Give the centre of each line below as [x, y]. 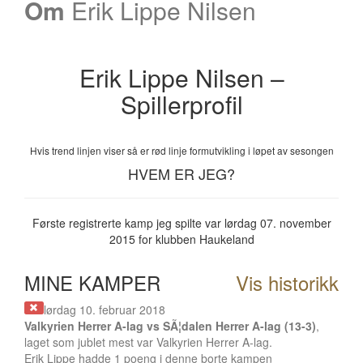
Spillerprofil [181, 104]
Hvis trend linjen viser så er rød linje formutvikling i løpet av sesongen [181, 150]
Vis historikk [287, 282]
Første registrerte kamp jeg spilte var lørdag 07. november [181, 223]
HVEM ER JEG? [181, 173]
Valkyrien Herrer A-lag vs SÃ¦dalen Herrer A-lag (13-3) [170, 326]
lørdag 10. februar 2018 [104, 310]
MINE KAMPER [92, 282]
